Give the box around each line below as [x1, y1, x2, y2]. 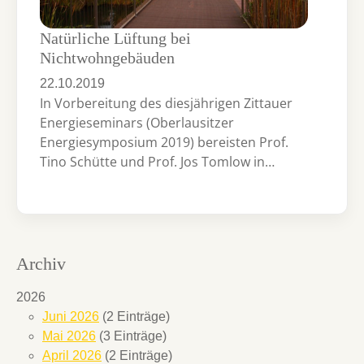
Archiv [16, 254, 66, 275]
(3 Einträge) [96, 329, 167, 344]
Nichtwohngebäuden [40, 48, 175, 67]
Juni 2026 [42, 310, 99, 324]
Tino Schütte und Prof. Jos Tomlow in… [40, 152, 275, 171]
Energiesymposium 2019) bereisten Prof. [40, 132, 288, 151]
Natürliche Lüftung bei [40, 28, 191, 47]
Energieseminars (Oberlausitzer [40, 113, 234, 132]
